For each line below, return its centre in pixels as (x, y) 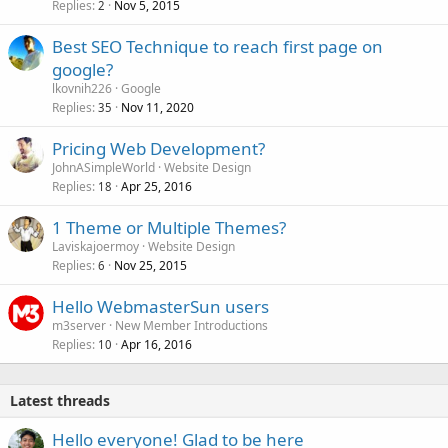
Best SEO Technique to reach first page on (217, 46)
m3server (79, 325)
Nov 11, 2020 (157, 107)
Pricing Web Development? (158, 148)
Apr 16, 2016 (156, 344)
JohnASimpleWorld (103, 167)
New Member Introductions (191, 325)
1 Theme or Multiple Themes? (169, 227)
